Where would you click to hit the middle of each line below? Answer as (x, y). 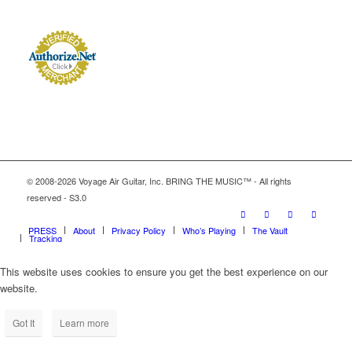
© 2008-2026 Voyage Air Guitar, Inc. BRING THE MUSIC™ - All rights (159, 181)
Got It (24, 322)
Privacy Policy (138, 231)
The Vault (269, 231)
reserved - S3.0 (56, 198)
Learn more (84, 322)
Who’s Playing (209, 231)
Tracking (45, 238)
